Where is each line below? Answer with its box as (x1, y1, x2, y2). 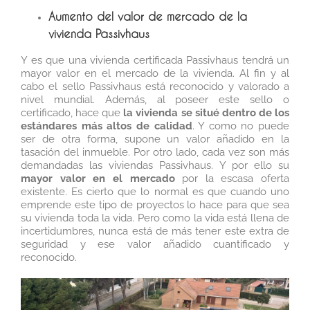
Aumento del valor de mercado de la (48, 10, 247, 24)
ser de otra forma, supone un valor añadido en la (21, 133, 289, 146)
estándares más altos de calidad (21, 120, 192, 133)
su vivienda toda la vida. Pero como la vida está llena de (21, 212, 289, 225)
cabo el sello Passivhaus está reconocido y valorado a (21, 80, 289, 93)
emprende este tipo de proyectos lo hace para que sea (21, 199, 289, 212)
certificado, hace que (21, 107, 124, 120)
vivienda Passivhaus (48, 27, 149, 41)
